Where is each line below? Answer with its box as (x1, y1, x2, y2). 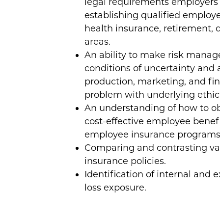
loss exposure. (84, 182, 146, 193)
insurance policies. (84, 155, 166, 166)
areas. (84, 36, 110, 47)
